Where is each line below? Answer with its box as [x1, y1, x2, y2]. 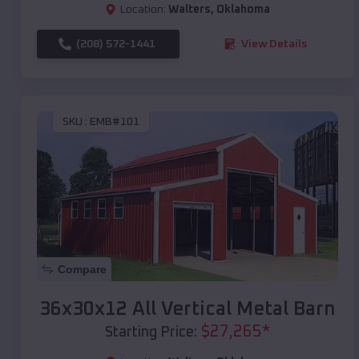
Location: [120, 3, 166, 15]
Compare [58, 262, 107, 276]
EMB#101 [90, 116, 139, 128]
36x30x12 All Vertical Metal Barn [39, 299, 336, 319]
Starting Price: [105, 325, 197, 340]
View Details [241, 38, 307, 50]
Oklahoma [216, 3, 270, 15]
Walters [168, 3, 211, 15]
